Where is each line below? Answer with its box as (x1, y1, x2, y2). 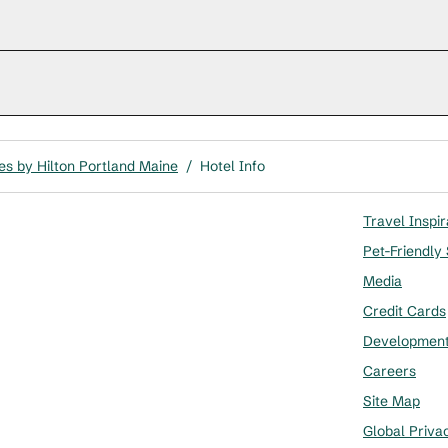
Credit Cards (363, 302, 446, 320)
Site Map (363, 392, 420, 410)
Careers (363, 362, 416, 380)
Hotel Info (200, 157, 265, 175)
